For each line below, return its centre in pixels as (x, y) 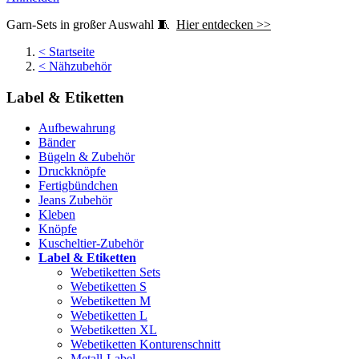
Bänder (57, 143)
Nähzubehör (79, 66)
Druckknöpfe (72, 171)
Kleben (57, 215)
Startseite (70, 52)
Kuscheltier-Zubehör (91, 244)
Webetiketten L (109, 316)
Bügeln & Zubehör (87, 157)
